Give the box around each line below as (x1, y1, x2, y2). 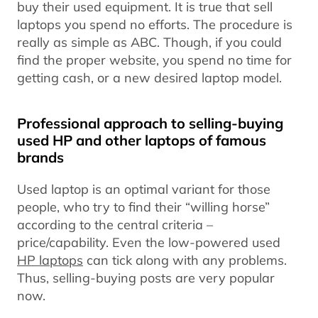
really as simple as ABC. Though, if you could (17, 33, 282, 51)
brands (17, 148, 64, 168)
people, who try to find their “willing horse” (17, 198, 270, 216)
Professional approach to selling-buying (17, 114, 283, 133)
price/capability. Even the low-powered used (17, 234, 280, 251)
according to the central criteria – (17, 216, 213, 234)
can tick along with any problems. (83, 251, 287, 269)
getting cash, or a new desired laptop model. (17, 69, 282, 87)
